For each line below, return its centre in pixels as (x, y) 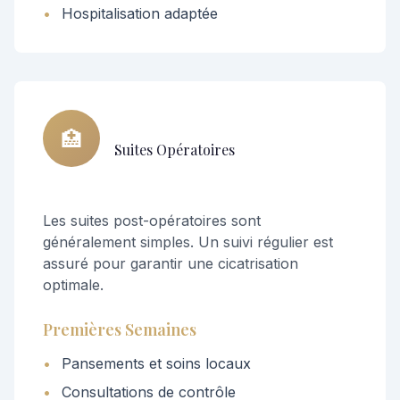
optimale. (73, 285)
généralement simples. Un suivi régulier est (188, 242)
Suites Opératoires (175, 149)
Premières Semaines (120, 329)
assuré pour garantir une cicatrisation (171, 263)
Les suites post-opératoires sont (152, 221)
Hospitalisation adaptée (140, 13)
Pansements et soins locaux (156, 363)
